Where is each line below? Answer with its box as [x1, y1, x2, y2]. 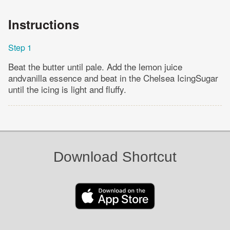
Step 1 [8, 41, 32, 53]
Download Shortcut [53, 149, 177, 165]
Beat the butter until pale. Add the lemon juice [8, 60, 182, 73]
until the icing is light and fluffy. [8, 82, 126, 95]
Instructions [8, 15, 79, 33]
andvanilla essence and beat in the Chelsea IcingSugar [8, 71, 218, 84]
